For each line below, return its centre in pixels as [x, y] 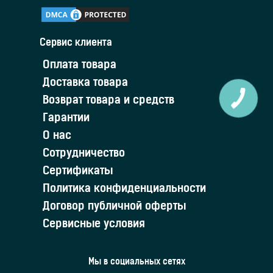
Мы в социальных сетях [136, 263]
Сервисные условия [94, 225]
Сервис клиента [76, 44]
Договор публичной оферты [114, 207]
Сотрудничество [84, 154]
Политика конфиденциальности [124, 190]
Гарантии [66, 119]
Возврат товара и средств [108, 101]
